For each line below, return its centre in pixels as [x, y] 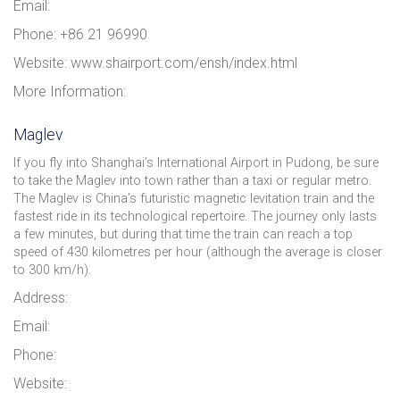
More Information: [70, 91]
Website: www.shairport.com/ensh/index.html [155, 62]
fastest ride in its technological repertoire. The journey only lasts [195, 216]
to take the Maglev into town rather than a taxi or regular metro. [192, 180]
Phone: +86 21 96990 [80, 34]
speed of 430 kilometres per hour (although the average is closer [198, 252]
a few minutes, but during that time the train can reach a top [183, 234]
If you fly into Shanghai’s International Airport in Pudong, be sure [196, 162]
